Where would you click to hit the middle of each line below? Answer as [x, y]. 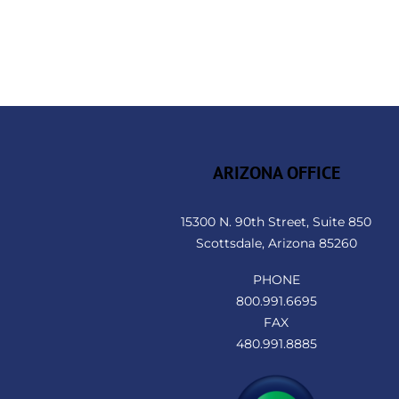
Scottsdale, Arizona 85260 [276, 243]
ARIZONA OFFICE [276, 172]
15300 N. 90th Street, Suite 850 [277, 221]
